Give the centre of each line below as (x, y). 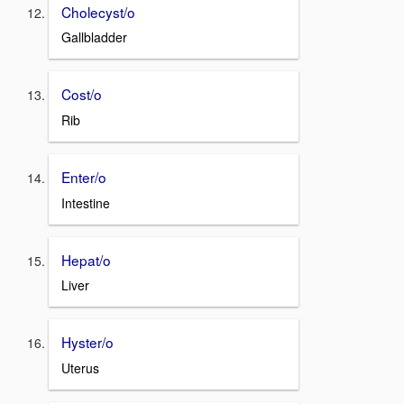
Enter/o (84, 176)
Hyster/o (87, 342)
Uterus (80, 368)
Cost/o (82, 94)
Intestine (86, 202)
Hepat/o (86, 259)
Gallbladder (94, 37)
